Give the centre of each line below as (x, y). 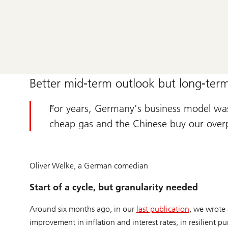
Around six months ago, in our (83, 209)
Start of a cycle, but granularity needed (113, 187)
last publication (163, 209)
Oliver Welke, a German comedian (89, 166)
